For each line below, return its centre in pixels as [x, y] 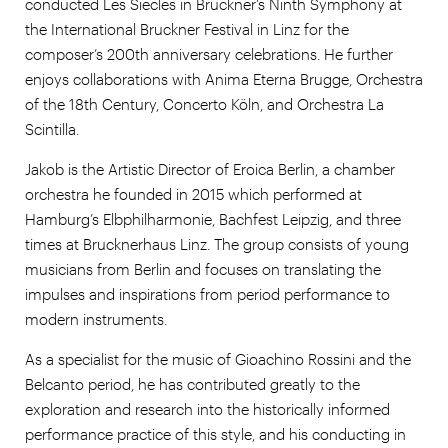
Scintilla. [52, 128]
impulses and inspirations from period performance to [207, 293]
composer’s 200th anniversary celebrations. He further [209, 53]
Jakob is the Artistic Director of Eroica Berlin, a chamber [210, 168]
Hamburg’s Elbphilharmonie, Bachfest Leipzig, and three [213, 218]
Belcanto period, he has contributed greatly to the [192, 383]
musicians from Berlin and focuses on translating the [203, 268]
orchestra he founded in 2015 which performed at [193, 193]
